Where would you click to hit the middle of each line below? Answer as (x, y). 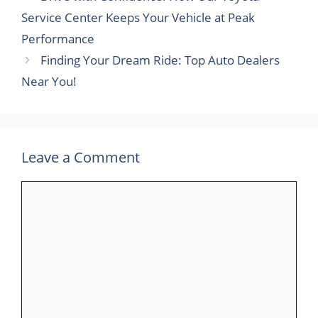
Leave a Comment (81, 158)
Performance (58, 39)
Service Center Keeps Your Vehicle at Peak (138, 18)
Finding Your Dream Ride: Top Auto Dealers (160, 60)
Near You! (49, 82)
